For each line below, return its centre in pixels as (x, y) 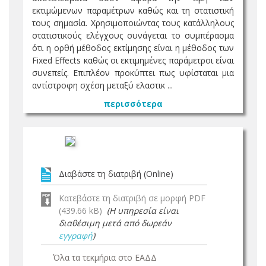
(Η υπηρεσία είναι (143, 210)
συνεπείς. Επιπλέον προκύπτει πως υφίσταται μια (133, 73)
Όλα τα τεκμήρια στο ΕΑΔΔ (105, 257)
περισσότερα (133, 104)
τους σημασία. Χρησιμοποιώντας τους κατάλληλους (133, 23)
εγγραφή (76, 235)
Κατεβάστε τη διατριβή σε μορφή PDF (132, 198)
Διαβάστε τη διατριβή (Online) (116, 174)
